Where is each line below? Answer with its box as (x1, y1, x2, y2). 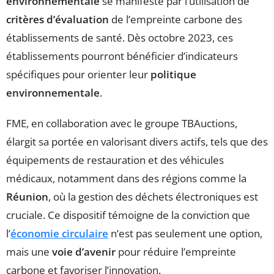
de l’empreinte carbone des (109, 12, 242, 26)
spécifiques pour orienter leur (6, 67, 150, 81)
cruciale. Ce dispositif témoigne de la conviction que (6, 207, 250, 222)
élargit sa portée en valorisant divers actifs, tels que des (6, 134, 268, 149)
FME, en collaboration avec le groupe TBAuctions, (6, 116, 237, 130)
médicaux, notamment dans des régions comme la (6, 171, 246, 185)
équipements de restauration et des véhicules (6, 152, 224, 167)
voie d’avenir (52, 244, 116, 259)
